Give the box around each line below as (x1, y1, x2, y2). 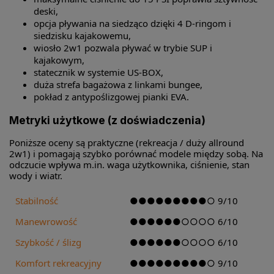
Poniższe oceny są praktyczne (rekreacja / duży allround (9, 136, 244, 149)
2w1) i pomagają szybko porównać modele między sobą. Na (9, 147, 263, 160)
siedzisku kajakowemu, (34, 29, 131, 42)
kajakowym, (34, 54, 84, 67)
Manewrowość (15, 215, 77, 228)
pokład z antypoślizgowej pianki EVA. (34, 91, 189, 103)
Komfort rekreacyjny (15, 257, 102, 270)
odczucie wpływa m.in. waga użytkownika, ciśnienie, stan (9, 158, 250, 171)
